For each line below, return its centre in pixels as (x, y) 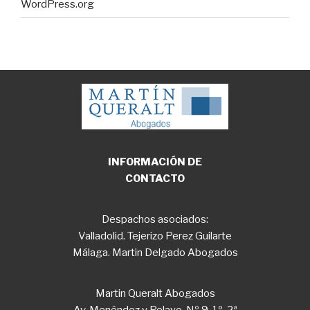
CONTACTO (155, 179)
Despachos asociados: (155, 220)
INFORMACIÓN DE (155, 162)
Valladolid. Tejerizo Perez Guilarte (155, 236)
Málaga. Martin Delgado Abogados (155, 253)
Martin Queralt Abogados (155, 294)
